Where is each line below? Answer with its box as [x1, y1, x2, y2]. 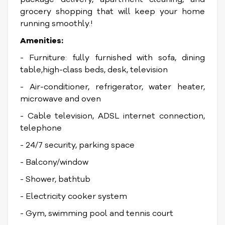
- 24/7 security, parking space [20, 140, 135, 151]
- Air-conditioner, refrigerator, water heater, [20, 81, 205, 92]
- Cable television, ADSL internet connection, [20, 110, 205, 122]
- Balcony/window [20, 157, 88, 168]
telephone [20, 123, 62, 134]
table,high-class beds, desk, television [20, 64, 168, 75]
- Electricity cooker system [20, 191, 129, 202]
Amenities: [20, 35, 63, 46]
